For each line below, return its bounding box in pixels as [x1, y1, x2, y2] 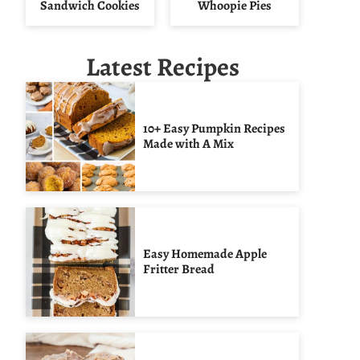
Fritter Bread [143, 260, 215, 278]
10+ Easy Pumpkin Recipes [143, 119, 285, 137]
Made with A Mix [143, 134, 234, 153]
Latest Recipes [85, 49, 239, 85]
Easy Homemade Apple [143, 244, 267, 263]
